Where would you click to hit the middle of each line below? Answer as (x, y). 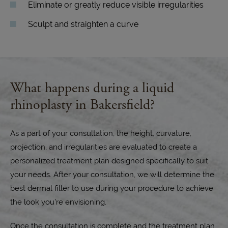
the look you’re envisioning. (59, 202)
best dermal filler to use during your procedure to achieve (112, 188)
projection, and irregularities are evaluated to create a (104, 147)
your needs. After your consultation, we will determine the (112, 174)
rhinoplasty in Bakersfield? (82, 105)
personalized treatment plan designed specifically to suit (109, 160)
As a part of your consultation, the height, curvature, (101, 133)
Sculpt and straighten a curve (83, 24)
